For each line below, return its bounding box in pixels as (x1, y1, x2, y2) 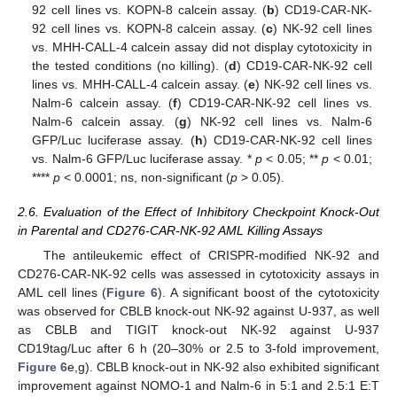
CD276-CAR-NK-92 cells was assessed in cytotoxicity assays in (18, 266, 379, 281)
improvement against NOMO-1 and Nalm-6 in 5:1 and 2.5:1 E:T (18, 378, 379, 393)
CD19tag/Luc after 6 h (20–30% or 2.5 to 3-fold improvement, (18, 340, 379, 355)
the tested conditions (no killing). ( (32, 58, 230, 74)
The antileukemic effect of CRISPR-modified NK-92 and (43, 247, 379, 262)
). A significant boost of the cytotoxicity (158, 284, 380, 300)
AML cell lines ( (18, 284, 107, 300)
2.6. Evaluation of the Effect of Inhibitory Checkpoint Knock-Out (18, 204, 379, 219)
